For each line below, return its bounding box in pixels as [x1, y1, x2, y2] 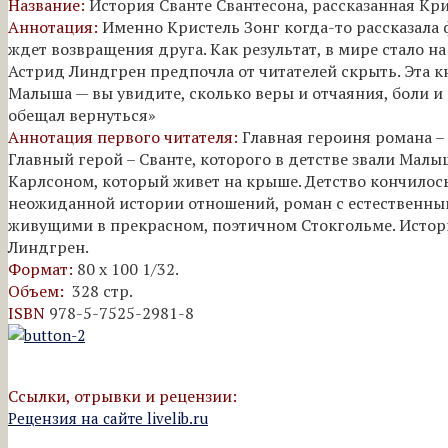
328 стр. [68, 279, 133, 302]
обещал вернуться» [8, 103, 156, 126]
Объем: [8, 279, 68, 302]
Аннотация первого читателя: [8, 125, 242, 148]
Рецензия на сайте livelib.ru [8, 407, 208, 428]
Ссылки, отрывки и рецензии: [8, 384, 237, 407]
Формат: [8, 257, 77, 280]
